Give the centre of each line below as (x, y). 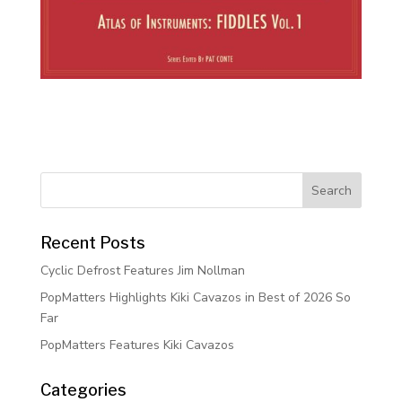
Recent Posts (92, 243)
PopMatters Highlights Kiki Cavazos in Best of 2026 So (195, 298)
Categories (83, 390)
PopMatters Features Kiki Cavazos (137, 345)
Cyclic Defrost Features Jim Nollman (142, 271)
